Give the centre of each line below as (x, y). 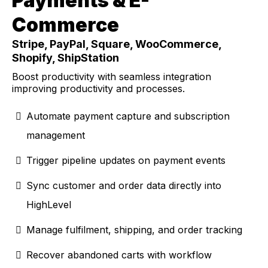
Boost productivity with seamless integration (112, 77)
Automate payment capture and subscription (128, 116)
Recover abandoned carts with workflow (119, 255)
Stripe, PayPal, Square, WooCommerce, (117, 44)
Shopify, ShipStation (66, 58)
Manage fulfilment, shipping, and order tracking (134, 230)
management (56, 135)
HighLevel (49, 205)
